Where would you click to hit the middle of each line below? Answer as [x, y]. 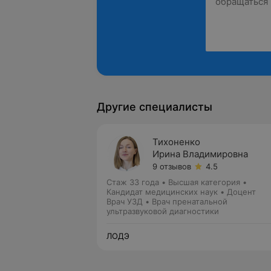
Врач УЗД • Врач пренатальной [167, 201]
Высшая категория [204, 182]
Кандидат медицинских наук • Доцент [181, 192]
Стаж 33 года [133, 182]
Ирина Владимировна [200, 154]
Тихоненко [176, 142]
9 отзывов [172, 166]
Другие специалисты [155, 107]
